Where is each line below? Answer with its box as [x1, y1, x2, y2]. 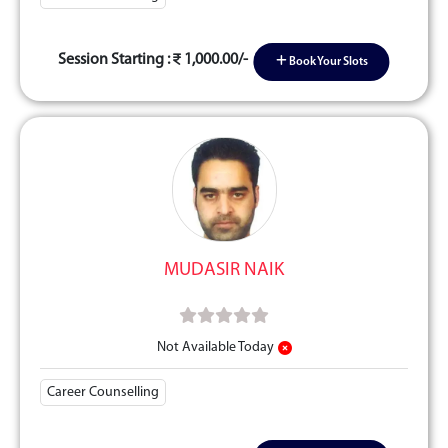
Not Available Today [156, 340, 274, 355]
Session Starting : [58, 51, 174, 68]
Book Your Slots [286, 56, 368, 68]
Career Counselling [47, 385, 159, 400]
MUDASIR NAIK [164, 261, 284, 280]
